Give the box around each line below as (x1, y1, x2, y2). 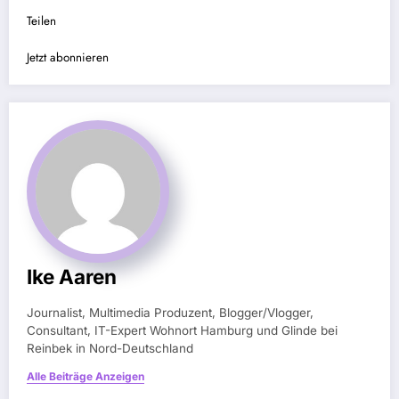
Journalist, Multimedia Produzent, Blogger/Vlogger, (27, 305, 313, 320)
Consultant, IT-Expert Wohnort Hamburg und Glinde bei (27, 322, 338, 338)
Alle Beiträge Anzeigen (27, 369, 144, 383)
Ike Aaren (27, 264, 117, 289)
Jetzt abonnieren (27, 48, 109, 66)
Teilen (27, 12, 56, 30)
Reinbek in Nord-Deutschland (27, 340, 193, 355)
